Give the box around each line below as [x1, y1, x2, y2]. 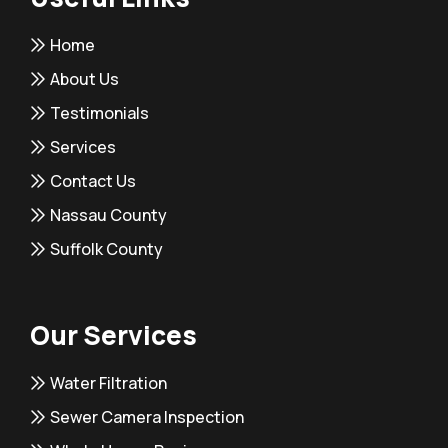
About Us [50, 67, 119, 90]
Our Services [30, 316, 197, 353]
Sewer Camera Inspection [50, 405, 244, 428]
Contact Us [50, 169, 136, 192]
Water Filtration [50, 371, 167, 394]
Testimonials [50, 101, 149, 124]
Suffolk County [50, 237, 163, 260]
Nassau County [50, 203, 167, 226]
